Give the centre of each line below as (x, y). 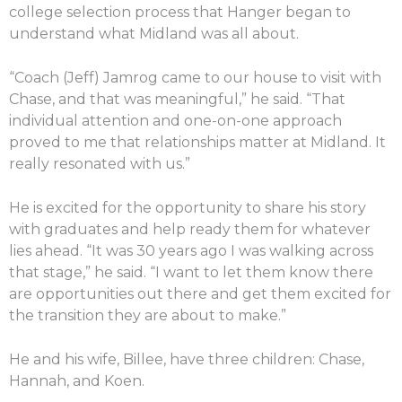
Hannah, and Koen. (77, 380)
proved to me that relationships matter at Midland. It (197, 142)
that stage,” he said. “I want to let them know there (191, 272)
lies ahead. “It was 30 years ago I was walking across (191, 250)
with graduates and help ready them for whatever (190, 229)
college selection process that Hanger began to (180, 12)
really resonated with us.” (100, 163)
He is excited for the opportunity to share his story (188, 207)
